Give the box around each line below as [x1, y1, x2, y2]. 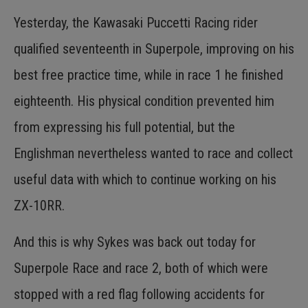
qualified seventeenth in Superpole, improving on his [14, 41, 294, 58]
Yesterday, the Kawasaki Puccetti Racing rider [14, 14, 258, 32]
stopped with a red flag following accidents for [14, 285, 265, 302]
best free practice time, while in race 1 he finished [14, 67, 283, 84]
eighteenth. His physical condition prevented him [14, 93, 274, 110]
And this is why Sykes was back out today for [14, 233, 256, 250]
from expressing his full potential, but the [14, 119, 235, 136]
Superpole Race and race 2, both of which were [14, 259, 268, 276]
